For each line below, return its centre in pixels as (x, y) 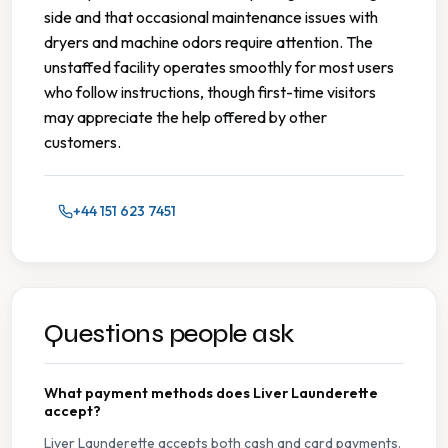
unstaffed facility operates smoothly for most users (219, 67)
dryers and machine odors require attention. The (208, 42)
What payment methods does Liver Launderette (211, 393)
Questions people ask (169, 334)
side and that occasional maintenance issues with (211, 17)
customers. (82, 142)
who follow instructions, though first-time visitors (210, 92)
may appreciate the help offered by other (185, 117)
